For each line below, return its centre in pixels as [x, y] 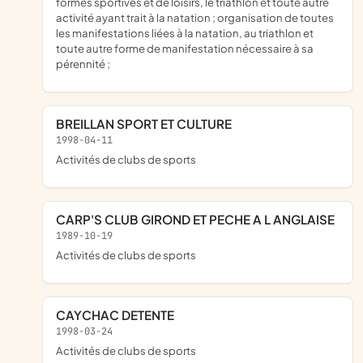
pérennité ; [83, 63]
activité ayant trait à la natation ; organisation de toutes [195, 17]
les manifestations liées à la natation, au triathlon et [185, 32]
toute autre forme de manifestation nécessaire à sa [185, 48]
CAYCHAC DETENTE [120, 314]
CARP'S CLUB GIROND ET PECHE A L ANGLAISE [200, 219]
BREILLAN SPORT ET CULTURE [148, 123]
